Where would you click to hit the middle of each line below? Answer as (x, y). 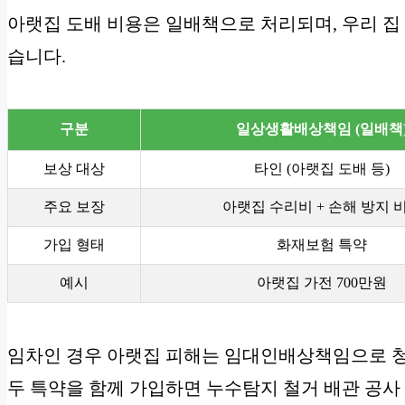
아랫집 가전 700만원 (322, 282)
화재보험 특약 (322, 244)
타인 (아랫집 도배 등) (322, 168)
